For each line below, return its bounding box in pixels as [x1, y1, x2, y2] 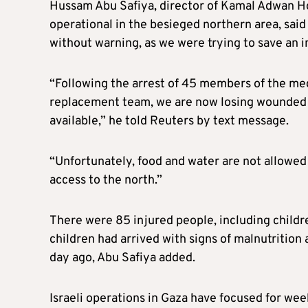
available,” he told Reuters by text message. [49, 113, 289, 129]
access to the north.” [49, 172, 162, 188]
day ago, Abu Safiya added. [49, 250, 195, 266]
